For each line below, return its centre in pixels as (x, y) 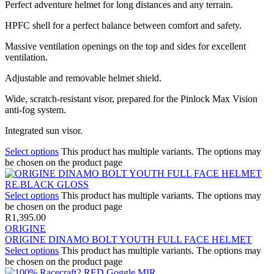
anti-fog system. (35, 109)
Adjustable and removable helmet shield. (83, 78)
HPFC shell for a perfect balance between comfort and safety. (123, 25)
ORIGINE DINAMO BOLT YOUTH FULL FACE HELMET (128, 239)
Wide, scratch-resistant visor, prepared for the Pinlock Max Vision (131, 98)
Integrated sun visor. (44, 130)
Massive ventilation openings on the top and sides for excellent (125, 46)
